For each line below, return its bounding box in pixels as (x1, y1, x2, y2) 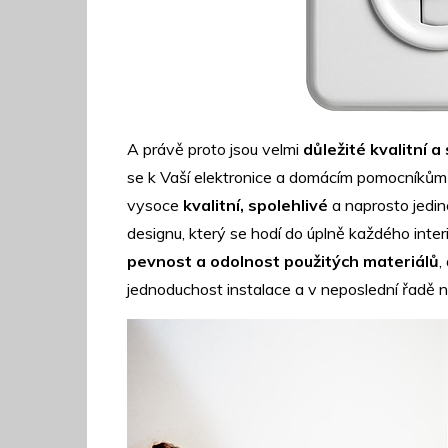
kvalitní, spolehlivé (183, 195, 332, 215)
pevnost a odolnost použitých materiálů (127, 251, 439, 271)
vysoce (127, 195, 183, 215)
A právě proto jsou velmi (127, 139, 303, 159)
